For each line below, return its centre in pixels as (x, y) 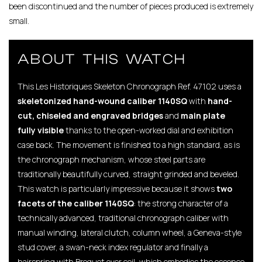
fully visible (41, 130)
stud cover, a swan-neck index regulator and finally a (113, 247)
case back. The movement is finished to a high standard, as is (129, 144)
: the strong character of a (181, 203)
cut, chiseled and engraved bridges (91, 115)
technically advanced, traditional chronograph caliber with (123, 218)
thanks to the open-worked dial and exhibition (149, 130)
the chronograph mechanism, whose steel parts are (111, 159)
